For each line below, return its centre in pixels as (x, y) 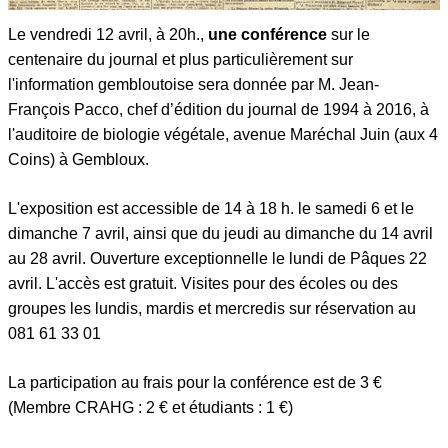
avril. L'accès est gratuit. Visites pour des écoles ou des (203, 283)
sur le (350, 34)
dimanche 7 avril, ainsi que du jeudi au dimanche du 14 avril (220, 233)
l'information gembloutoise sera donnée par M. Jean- (193, 84)
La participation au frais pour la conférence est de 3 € (195, 382)
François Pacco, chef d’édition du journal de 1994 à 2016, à (218, 109)
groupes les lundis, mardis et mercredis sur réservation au (212, 308)
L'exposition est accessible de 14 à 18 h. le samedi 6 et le (211, 208)
